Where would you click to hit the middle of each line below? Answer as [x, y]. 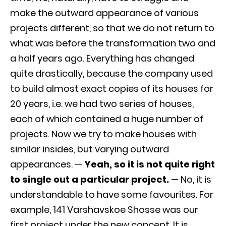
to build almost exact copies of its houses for [112, 88]
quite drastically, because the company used [111, 73]
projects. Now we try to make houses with [103, 134]
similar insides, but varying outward [90, 149]
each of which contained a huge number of [107, 119]
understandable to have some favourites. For [112, 194]
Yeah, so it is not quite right [150, 164]
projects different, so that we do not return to [112, 28]
